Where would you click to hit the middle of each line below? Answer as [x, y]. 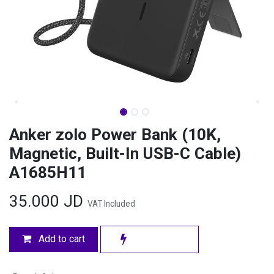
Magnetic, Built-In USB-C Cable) [125, 154]
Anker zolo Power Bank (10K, [115, 135]
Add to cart [61, 239]
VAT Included [111, 204]
